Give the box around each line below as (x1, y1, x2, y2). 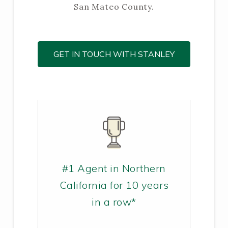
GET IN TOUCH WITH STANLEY (53, 49, 175, 60)
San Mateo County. (74, 1, 154, 12)
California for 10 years (59, 178, 169, 191)
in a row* (92, 195, 136, 208)
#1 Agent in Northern (62, 161, 166, 175)
